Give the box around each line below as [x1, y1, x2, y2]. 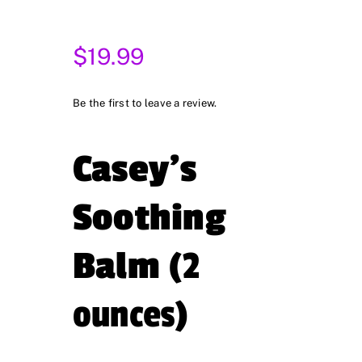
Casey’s [73, 147, 197, 192]
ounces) [73, 293, 189, 338]
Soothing [73, 196, 226, 241]
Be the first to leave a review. [73, 97, 217, 110]
